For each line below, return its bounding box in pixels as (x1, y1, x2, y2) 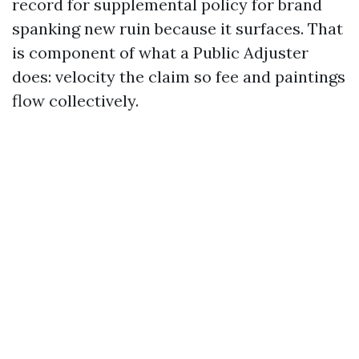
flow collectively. (12, 91, 139, 111)
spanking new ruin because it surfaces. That (12, 18, 343, 38)
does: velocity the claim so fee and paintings (12, 67, 345, 87)
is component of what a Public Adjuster (12, 42, 309, 63)
